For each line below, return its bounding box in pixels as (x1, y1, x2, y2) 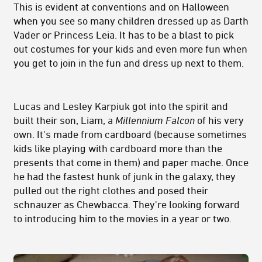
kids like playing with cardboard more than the (13, 142, 222, 154)
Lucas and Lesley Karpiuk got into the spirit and (13, 100, 228, 112)
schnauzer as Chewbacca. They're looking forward (13, 198, 240, 211)
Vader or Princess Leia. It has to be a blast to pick (13, 29, 234, 41)
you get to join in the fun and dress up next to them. (13, 57, 244, 69)
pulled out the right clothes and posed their (13, 184, 208, 196)
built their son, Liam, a (13, 114, 115, 126)
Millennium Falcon (115, 114, 195, 126)
